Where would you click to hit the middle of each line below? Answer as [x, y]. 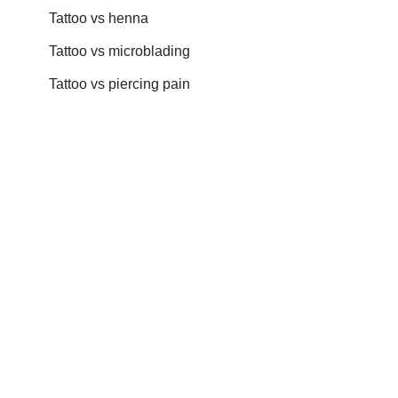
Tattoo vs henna [99, 19]
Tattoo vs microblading [119, 52]
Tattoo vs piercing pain [119, 84]
